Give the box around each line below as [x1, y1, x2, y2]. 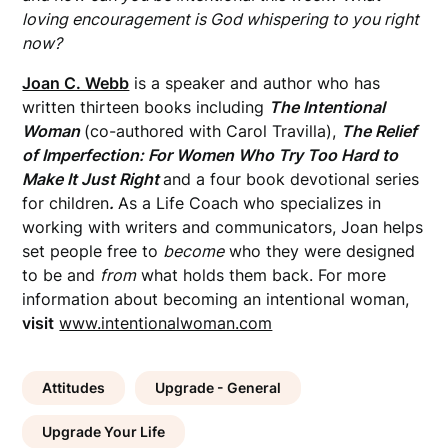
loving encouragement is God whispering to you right [22, 8, 420, 29]
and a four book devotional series [163, 168, 420, 189]
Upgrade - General [155, 378, 282, 396]
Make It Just [22, 168, 120, 189]
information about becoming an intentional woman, [22, 288, 410, 309]
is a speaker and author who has [129, 72, 381, 93]
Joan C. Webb [22, 72, 130, 93]
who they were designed [224, 240, 416, 261]
